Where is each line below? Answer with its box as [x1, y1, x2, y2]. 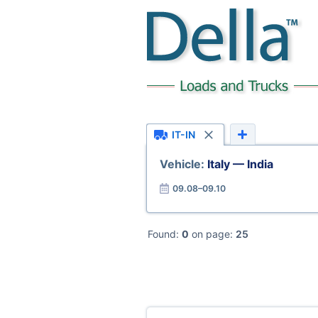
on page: [189, 228, 236, 240]
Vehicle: [159, 157, 207, 171]
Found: [148, 228, 182, 240]
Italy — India [207, 157, 273, 171]
